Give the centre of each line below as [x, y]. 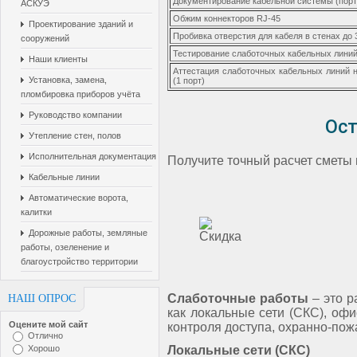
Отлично [45, 335]
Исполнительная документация [92, 156]
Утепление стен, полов [75, 135]
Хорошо [44, 348]
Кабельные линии [64, 177]
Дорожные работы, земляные [88, 233]
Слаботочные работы [238, 299]
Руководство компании [75, 115]
